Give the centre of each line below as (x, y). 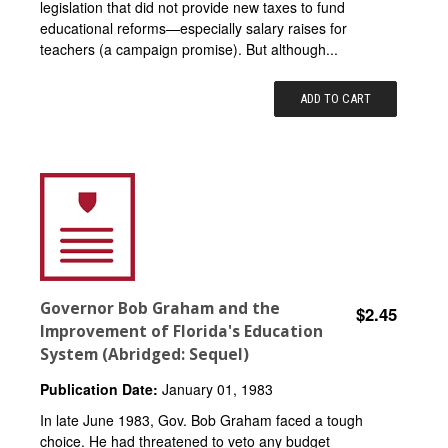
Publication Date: (99, 388)
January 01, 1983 (215, 388)
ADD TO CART (336, 98)
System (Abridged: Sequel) (144, 354)
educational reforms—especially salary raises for (193, 27)
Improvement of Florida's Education (181, 331)
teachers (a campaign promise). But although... (189, 48)
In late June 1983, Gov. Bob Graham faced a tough (201, 419)
